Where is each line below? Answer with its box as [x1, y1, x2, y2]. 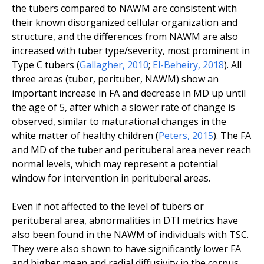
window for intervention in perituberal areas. [12, 171, 210, 184]
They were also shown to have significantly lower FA [12, 242, 241, 255]
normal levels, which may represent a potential [12, 157, 218, 170]
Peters [159, 128, 187, 142]
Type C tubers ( [12, 58, 80, 71]
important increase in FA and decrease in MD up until [12, 86, 246, 100]
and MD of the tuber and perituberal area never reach [12, 143, 251, 156]
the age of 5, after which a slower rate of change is [12, 100, 235, 114]
